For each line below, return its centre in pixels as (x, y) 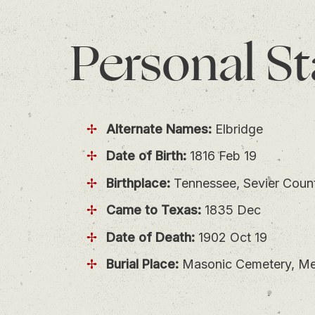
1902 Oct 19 (231, 237)
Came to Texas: (153, 210)
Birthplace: (138, 183)
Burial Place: (142, 264)
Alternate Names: (159, 129)
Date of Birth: (146, 156)
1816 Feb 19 (221, 156)
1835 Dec (231, 210)
